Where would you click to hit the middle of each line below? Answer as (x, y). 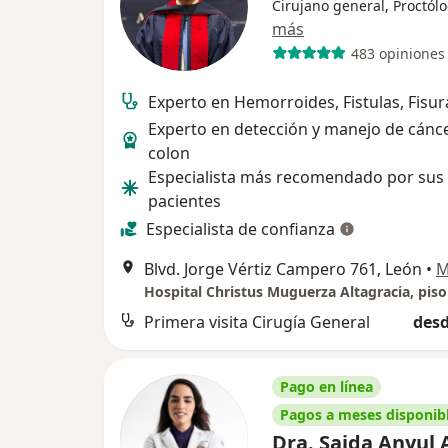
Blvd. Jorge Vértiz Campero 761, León (283, 269)
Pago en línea (326, 386)
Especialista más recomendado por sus (296, 177)
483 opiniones (397, 53)
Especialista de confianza (240, 229)
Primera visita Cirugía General (257, 322)
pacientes (184, 201)
